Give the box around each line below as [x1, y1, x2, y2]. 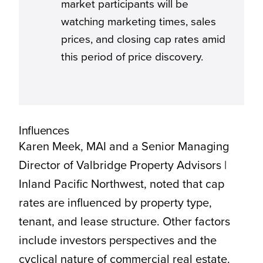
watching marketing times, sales [60, 13, 216, 31]
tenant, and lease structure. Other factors [18, 213, 230, 231]
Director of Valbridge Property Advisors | [18, 156, 227, 174]
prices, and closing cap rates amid [60, 31, 225, 48]
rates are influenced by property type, [18, 194, 212, 212]
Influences [18, 122, 69, 140]
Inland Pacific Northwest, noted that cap [18, 175, 224, 193]
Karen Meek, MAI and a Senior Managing [18, 137, 229, 156]
